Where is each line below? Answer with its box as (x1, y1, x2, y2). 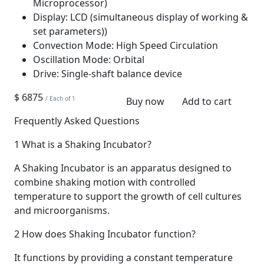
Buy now (126, 94, 164, 108)
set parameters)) (33, 24, 107, 38)
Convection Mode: (33, 38, 114, 52)
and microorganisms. (14, 203, 110, 217)
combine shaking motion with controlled (14, 175, 196, 189)
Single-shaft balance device (59, 67, 182, 80)
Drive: (33, 67, 59, 80)
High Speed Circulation (114, 38, 218, 52)
